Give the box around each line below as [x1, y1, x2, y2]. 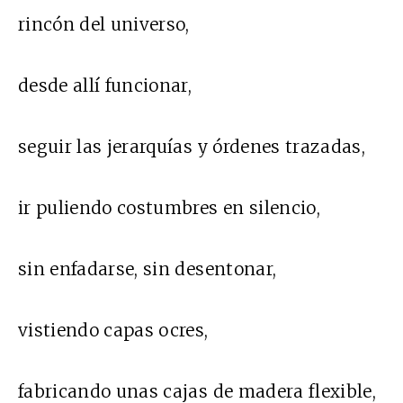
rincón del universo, [18, 13, 190, 36]
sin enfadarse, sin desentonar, [18, 258, 277, 281]
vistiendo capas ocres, [18, 319, 209, 342]
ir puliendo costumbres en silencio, [18, 197, 320, 219]
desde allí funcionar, [18, 75, 193, 97]
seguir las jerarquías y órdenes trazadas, [18, 136, 366, 158]
